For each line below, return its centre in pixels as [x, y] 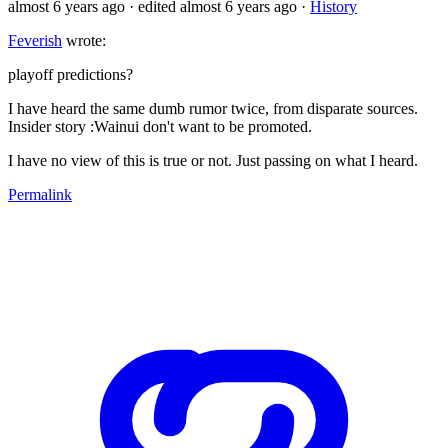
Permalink [40, 194]
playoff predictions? [70, 74]
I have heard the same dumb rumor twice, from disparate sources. [213, 108]
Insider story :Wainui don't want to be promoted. [160, 126]
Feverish [35, 40]
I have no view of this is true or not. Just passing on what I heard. [213, 160]
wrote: [84, 40]
